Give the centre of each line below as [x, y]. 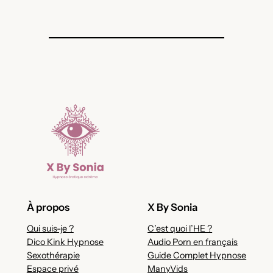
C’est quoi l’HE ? [180, 228]
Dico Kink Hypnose [65, 242]
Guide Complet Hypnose [197, 255]
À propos [48, 207]
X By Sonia [173, 207]
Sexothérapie [53, 255]
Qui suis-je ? [50, 228]
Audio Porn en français [193, 242]
